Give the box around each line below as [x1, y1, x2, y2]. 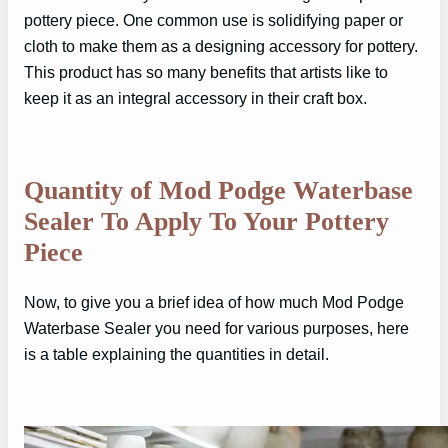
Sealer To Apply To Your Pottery [24, 206, 389, 236]
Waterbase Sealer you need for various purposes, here [24, 319, 409, 338]
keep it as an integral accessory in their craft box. [24, 89, 367, 108]
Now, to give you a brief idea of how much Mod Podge [24, 293, 404, 312]
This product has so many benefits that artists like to [24, 63, 388, 82]
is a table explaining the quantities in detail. [24, 345, 329, 364]
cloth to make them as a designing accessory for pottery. [24, 37, 418, 56]
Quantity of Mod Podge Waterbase [24, 175, 413, 205]
